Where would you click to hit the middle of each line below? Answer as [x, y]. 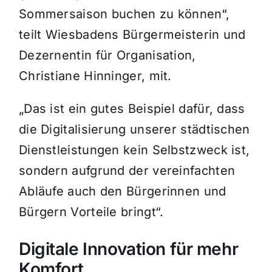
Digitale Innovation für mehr [128, 249]
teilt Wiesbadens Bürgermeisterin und [132, 35]
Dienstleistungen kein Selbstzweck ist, [134, 150]
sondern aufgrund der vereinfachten [127, 171]
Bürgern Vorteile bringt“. [91, 212]
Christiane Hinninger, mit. [95, 76]
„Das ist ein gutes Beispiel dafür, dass [132, 109]
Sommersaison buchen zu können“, [124, 14]
